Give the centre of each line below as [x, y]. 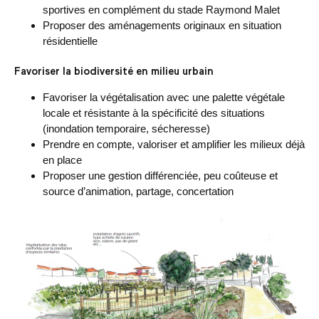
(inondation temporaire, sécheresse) [126, 129]
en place [62, 160]
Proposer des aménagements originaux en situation [162, 25]
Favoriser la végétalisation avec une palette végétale [164, 98]
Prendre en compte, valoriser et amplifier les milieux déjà [174, 145]
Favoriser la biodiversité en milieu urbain [114, 72]
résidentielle [70, 41]
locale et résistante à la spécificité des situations [154, 113]
